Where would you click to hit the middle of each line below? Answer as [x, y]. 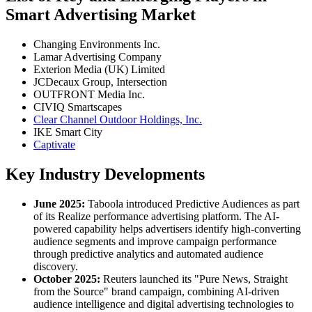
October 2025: [67, 279]
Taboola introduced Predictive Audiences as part [192, 204]
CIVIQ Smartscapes [78, 107]
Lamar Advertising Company [97, 57]
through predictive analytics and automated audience [148, 254]
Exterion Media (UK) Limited [99, 70]
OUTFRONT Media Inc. [89, 95]
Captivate [54, 145]
